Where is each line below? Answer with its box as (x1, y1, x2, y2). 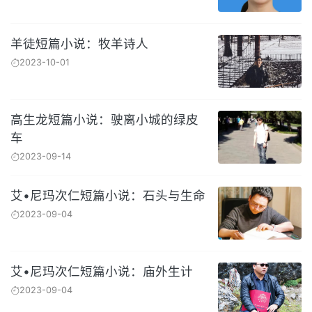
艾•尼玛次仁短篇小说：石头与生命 (10, 188, 205, 203)
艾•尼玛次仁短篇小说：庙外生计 (10, 264, 193, 279)
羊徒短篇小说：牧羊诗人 (10, 36, 148, 51)
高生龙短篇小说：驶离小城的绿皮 (10, 112, 198, 127)
